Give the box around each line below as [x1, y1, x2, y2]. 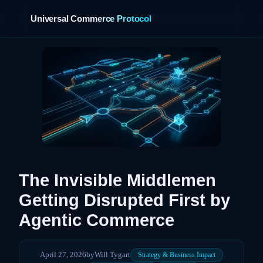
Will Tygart [95, 250, 130, 259]
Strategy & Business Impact [138, 250, 215, 259]
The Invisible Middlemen [19, 170, 216, 190]
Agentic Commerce [19, 210, 174, 230]
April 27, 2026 [40, 250, 86, 259]
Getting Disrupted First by [19, 190, 230, 210]
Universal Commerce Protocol [31, 14, 151, 23]
